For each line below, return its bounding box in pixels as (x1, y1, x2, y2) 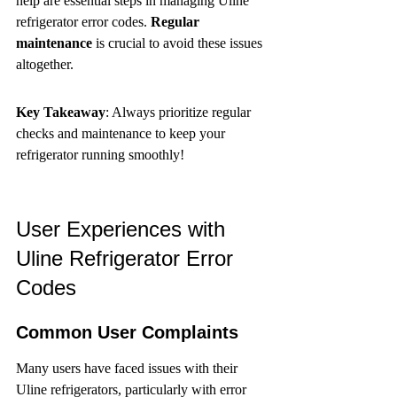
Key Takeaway (16, 105, 105, 120)
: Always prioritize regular (105, 105, 254, 120)
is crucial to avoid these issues (92, 35, 266, 51)
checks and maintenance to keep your (16, 126, 229, 141)
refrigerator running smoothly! (16, 147, 184, 162)
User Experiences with (16, 217, 231, 241)
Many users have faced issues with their (16, 361, 241, 376)
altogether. (16, 57, 74, 72)
